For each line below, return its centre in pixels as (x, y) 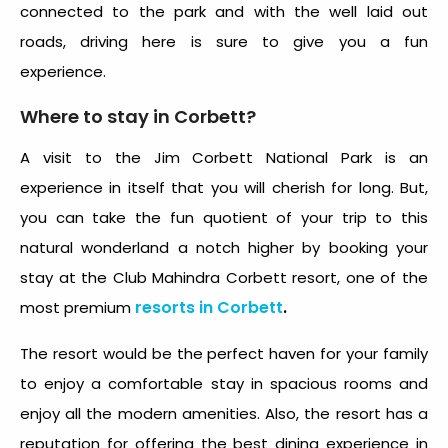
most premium (77, 308)
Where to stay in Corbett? (138, 117)
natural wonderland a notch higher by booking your (224, 248)
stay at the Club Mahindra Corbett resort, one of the (224, 278)
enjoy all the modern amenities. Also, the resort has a (224, 414)
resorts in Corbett (209, 308)
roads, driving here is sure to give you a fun (224, 42)
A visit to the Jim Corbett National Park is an (224, 158)
